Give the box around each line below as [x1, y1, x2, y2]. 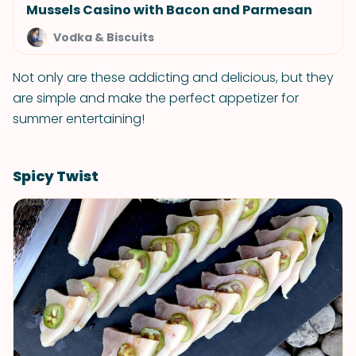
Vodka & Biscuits [53, 29, 154, 45]
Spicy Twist [13, 166, 99, 186]
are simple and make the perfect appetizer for [13, 89, 299, 107]
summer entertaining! [13, 110, 145, 128]
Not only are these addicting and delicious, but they [13, 68, 334, 87]
